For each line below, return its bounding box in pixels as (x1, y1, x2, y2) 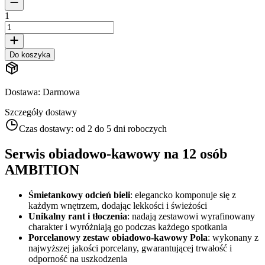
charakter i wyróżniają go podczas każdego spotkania (28, 221, 227, 232)
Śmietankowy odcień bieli (28, 189, 130, 200)
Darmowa (43, 86, 80, 97)
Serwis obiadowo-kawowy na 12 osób (5, 146, 227, 161)
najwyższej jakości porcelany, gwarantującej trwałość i (28, 243, 232, 253)
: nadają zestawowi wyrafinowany (127, 211, 255, 221)
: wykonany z (208, 232, 258, 243)
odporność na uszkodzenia (28, 253, 127, 264)
